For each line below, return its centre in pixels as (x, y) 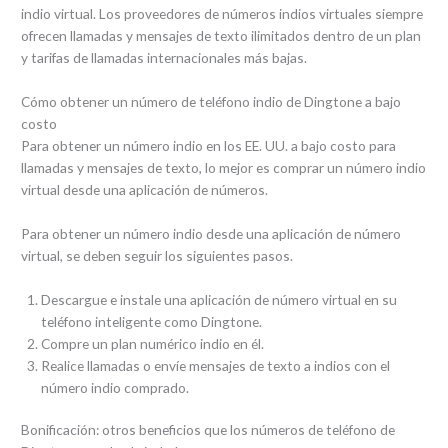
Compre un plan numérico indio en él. (153, 343)
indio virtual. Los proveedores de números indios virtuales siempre (222, 14)
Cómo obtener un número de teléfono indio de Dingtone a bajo (211, 101)
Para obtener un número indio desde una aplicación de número (211, 233)
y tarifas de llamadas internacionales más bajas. (164, 58)
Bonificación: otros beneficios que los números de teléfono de (208, 430)
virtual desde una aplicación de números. (145, 189)
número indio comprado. (115, 387)
